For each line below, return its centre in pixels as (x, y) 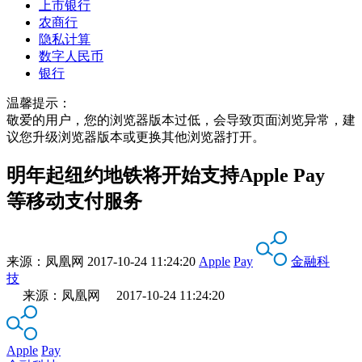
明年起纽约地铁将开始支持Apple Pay (166, 175)
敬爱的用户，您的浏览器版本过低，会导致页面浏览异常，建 (181, 120)
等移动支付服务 (74, 201)
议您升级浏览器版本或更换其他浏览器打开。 (136, 137)
